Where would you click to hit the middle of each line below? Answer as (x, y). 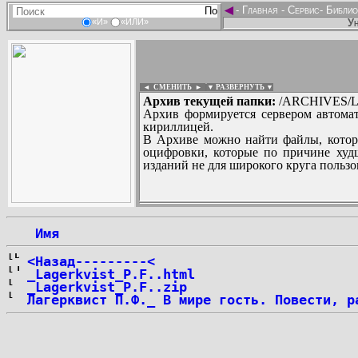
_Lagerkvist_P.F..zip (107, 287)
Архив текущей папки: (209, 101)
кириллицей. (178, 127)
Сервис (302, 10)
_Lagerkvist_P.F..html (111, 274)
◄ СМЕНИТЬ (166, 87)
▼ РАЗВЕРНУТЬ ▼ (240, 87)
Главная (260, 10)
